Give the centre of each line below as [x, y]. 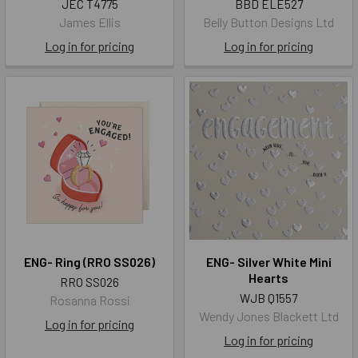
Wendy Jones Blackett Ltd [268, 316]
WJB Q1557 [268, 298]
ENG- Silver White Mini [268, 262]
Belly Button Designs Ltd [268, 22]
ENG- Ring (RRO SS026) [89, 262]
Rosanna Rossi [89, 300]
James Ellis [89, 22]
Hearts [268, 278]
